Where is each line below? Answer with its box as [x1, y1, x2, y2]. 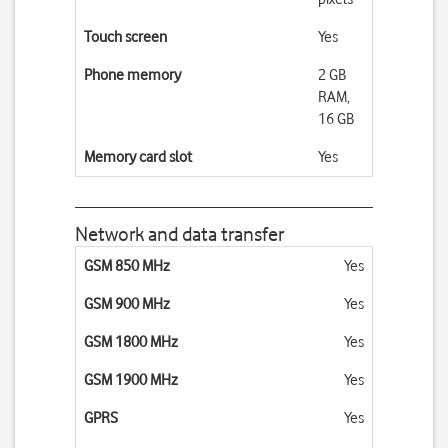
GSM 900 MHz [84, 295, 170, 313]
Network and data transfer [75, 222, 284, 246]
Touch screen [84, 28, 167, 46]
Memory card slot [84, 148, 192, 166]
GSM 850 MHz [84, 257, 170, 275]
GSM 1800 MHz [84, 333, 178, 351]
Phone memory [84, 66, 181, 84]
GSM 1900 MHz [84, 371, 178, 389]
